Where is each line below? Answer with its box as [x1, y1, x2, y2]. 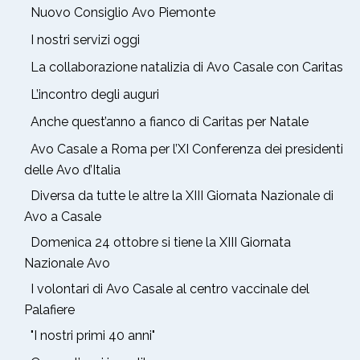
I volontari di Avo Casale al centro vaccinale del [31, 280, 309, 297]
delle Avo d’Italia [24, 162, 121, 178]
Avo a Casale [24, 208, 101, 224]
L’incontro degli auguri [31, 86, 159, 102]
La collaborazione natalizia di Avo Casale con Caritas [31, 59, 343, 75]
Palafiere [24, 301, 75, 317]
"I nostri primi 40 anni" [31, 327, 155, 343]
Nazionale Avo [24, 255, 110, 271]
